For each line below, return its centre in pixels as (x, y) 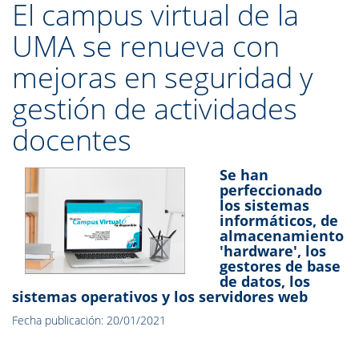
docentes (72, 140)
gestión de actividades (155, 109)
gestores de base (280, 266)
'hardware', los (273, 251)
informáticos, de (279, 220)
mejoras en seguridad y (163, 77)
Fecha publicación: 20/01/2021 (89, 320)
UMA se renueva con (146, 46)
